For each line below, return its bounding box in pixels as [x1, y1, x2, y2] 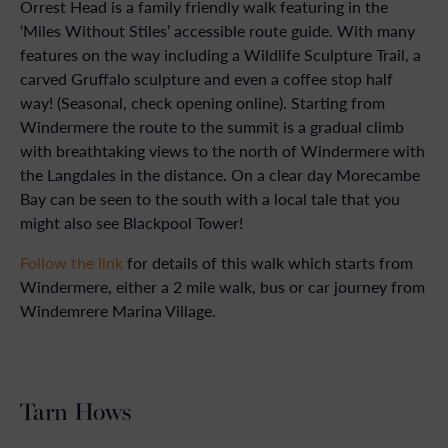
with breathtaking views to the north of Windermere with [20, 140, 425, 161]
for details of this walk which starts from [123, 252, 413, 273]
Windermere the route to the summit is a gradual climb [20, 116, 404, 137]
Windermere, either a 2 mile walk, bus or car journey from [20, 276, 425, 297]
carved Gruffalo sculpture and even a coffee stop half [20, 68, 393, 89]
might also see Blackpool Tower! [20, 212, 243, 233]
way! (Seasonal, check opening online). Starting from [20, 92, 385, 113]
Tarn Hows [20, 393, 131, 427]
